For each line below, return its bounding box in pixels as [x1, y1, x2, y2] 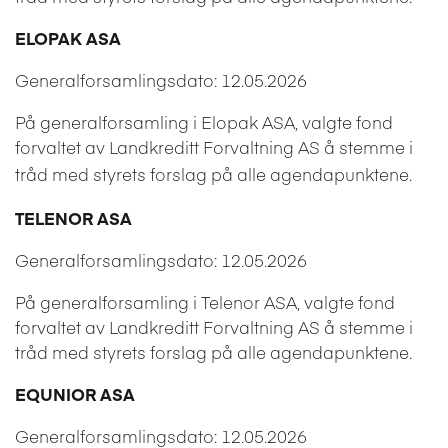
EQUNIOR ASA [15, 381, 135, 406]
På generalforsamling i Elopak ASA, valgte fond [15, 109, 393, 134]
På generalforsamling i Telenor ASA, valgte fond [15, 289, 395, 314]
